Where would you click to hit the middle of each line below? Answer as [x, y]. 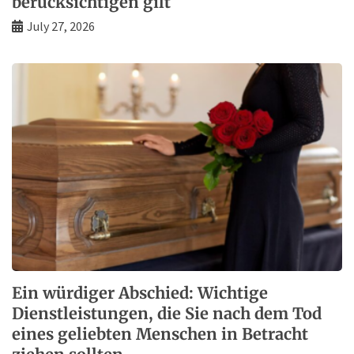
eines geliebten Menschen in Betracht [160, 333]
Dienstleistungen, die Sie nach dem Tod [167, 313]
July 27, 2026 [61, 26]
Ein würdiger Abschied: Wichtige [140, 292]
